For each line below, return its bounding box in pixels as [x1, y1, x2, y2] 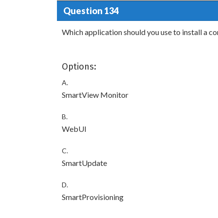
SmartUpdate [62, 158, 107, 167]
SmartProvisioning [62, 192, 124, 201]
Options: [62, 61, 96, 72]
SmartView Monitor [62, 90, 128, 99]
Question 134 [63, 5, 119, 16]
